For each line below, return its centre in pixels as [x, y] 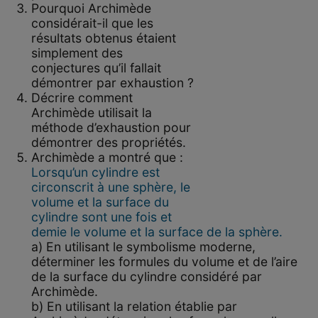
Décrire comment [82, 97]
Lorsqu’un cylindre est [95, 172]
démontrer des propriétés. [108, 142]
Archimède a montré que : [107, 157]
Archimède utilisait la [91, 112]
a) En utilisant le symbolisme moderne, [143, 246]
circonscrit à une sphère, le [110, 187]
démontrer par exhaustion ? [112, 82]
